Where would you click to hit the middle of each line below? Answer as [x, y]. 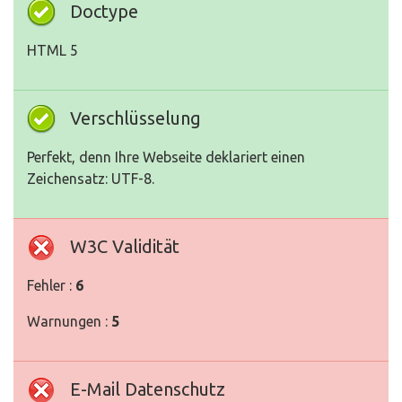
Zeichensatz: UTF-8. [91, 179]
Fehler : [51, 286]
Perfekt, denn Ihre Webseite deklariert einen [166, 157]
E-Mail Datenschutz [148, 389]
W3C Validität [125, 247]
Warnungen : [69, 322]
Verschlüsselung [135, 118]
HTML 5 [52, 51]
